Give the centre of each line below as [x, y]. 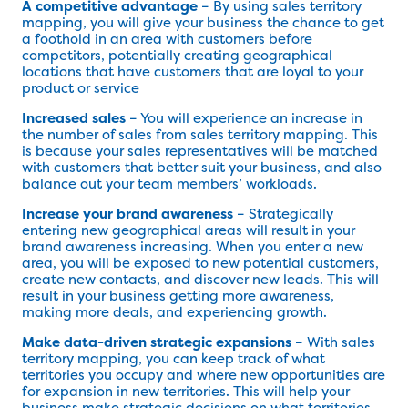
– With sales [333, 342]
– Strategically [283, 214]
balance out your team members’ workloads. [169, 184]
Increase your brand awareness [127, 214]
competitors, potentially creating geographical [177, 56]
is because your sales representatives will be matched [200, 151]
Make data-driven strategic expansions [157, 342]
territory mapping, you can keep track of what [173, 359]
